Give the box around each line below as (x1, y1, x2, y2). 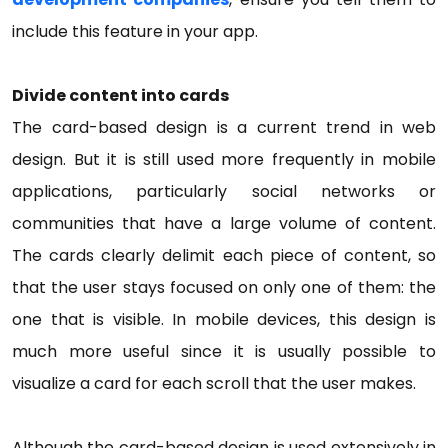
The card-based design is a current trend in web (12, 115, 436, 139)
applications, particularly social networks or (12, 179, 436, 203)
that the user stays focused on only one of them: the (12, 275, 436, 299)
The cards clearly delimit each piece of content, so (12, 243, 436, 267)
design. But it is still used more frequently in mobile (12, 147, 436, 171)
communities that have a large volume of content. (12, 211, 436, 235)
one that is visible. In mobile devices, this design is (12, 307, 436, 331)
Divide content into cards (12, 83, 229, 107)
